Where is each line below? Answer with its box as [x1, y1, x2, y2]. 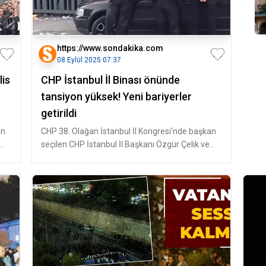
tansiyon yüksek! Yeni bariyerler [40, 90, 192, 103]
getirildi [40, 107, 77, 119]
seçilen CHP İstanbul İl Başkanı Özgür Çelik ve [40, 140, 210, 149]
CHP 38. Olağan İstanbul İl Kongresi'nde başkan [40, 126, 216, 136]
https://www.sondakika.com [56, 43, 163, 53]
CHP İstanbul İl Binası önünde [40, 74, 180, 86]
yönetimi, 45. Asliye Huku [40, 153, 134, 162]
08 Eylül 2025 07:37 [56, 56, 121, 64]
